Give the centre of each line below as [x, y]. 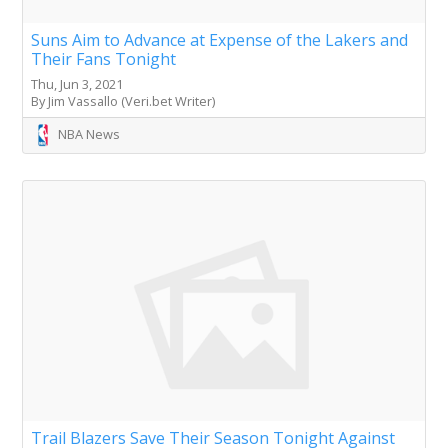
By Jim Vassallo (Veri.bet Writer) [123, 101]
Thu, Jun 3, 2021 [77, 84]
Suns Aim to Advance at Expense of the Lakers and [219, 40]
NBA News [89, 134]
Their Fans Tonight [103, 59]
